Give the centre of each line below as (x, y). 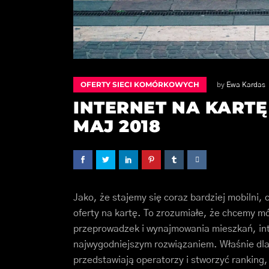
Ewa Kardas (246, 85)
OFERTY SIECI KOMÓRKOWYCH (140, 85)
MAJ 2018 (117, 126)
